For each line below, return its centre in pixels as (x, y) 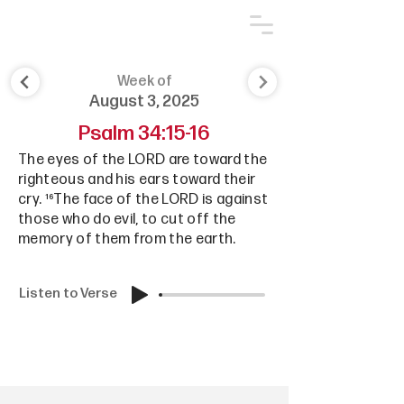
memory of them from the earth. (127, 239)
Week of (144, 82)
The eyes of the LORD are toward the (143, 160)
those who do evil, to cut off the (127, 220)
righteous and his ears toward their (137, 180)
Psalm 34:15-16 (144, 133)
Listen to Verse (68, 294)
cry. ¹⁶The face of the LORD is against (143, 200)
